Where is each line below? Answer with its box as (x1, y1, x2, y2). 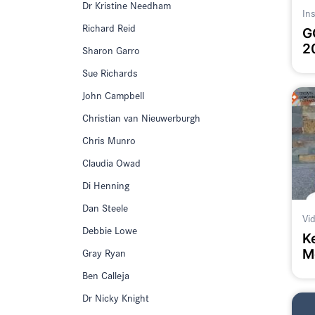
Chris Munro (82, 132, 136, 148)
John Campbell (82, 87, 144, 103)
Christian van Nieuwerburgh (82, 110, 200, 126)
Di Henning (82, 177, 129, 193)
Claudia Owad (82, 155, 141, 171)
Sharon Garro (82, 42, 140, 58)
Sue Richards (82, 65, 138, 81)
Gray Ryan (82, 245, 126, 261)
